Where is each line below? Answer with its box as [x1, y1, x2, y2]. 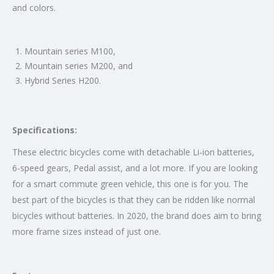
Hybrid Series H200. [24, 74, 101, 86]
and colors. [12, 1, 56, 13]
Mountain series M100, [24, 45, 116, 57]
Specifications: [12, 124, 77, 136]
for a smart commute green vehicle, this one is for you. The [12, 177, 248, 190]
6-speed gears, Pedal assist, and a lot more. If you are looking [12, 161, 257, 174]
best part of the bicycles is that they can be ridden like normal [12, 193, 255, 206]
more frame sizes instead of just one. [12, 225, 161, 237]
